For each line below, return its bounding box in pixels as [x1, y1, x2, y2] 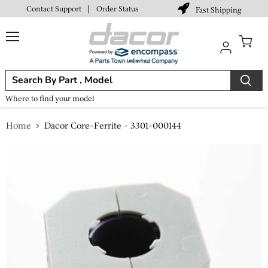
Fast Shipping [196, 5, 242, 14]
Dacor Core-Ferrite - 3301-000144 [44, 120, 181, 131]
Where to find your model [5, 94, 95, 103]
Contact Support [26, 4, 81, 13]
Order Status [96, 4, 139, 13]
